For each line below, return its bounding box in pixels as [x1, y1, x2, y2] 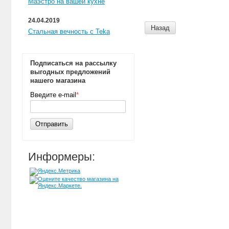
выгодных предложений [30, 68, 110, 76]
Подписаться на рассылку [30, 59, 117, 67]
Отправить [35, 120, 68, 128]
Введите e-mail [30, 91, 76, 99]
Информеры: [28, 150, 95, 163]
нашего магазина [30, 77, 85, 84]
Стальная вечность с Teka [28, 28, 110, 35]
